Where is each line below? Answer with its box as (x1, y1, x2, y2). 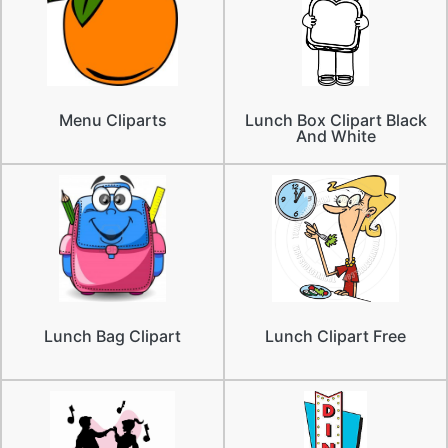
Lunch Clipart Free (265, 325, 406, 346)
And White (295, 125, 376, 146)
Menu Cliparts (58, 109, 167, 130)
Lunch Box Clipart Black (244, 109, 427, 130)
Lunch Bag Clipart (44, 325, 181, 346)
